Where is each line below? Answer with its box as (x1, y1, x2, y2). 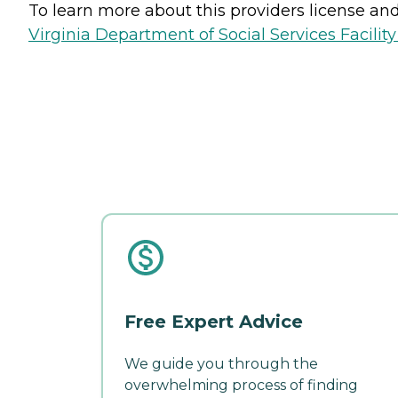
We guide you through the (124, 354, 318, 372)
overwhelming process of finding (124, 376, 358, 394)
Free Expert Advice (124, 310, 303, 332)
